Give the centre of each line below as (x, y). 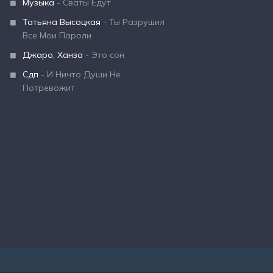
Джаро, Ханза (53, 55)
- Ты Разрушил (133, 22)
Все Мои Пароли (57, 35)
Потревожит (49, 88)
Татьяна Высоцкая (62, 22)
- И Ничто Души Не (80, 74)
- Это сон (104, 55)
